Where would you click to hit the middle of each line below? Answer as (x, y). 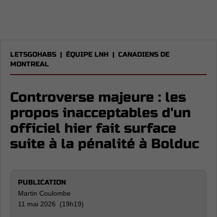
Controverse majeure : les (98, 97)
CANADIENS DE (144, 54)
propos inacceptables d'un (101, 113)
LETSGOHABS (33, 54)
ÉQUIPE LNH (87, 54)
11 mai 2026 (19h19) (51, 204)
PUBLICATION (42, 182)
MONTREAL (30, 64)
